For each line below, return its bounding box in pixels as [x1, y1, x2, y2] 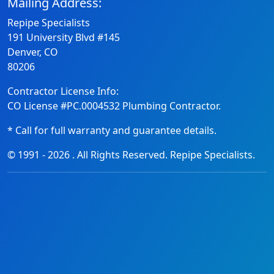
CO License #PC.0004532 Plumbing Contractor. [7, 98, 221, 113]
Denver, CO [7, 45, 58, 59]
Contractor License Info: [7, 84, 119, 98]
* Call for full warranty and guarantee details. [7, 123, 217, 137]
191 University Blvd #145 [7, 30, 120, 44]
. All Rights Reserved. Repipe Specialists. [72, 147, 255, 161]
